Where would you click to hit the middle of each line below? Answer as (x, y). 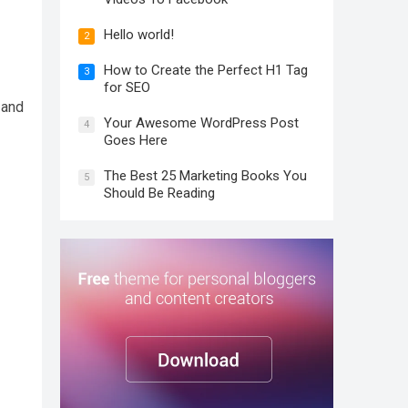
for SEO (127, 87)
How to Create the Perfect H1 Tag (206, 70)
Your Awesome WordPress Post (201, 123)
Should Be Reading (159, 193)
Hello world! (139, 35)
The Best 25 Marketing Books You (205, 176)
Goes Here (136, 140)
